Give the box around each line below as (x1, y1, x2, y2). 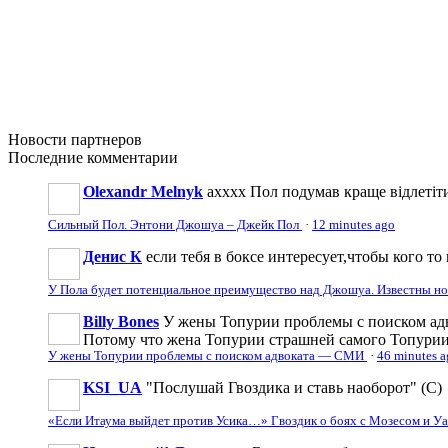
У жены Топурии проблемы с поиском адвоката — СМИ (48, 348, 367, 363)
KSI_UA (83, 378, 142, 396)
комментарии (83, 148, 178, 166)
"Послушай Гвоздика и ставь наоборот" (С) (146, 378, 442, 396)
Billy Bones (83, 312, 159, 330)
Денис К (83, 247, 142, 265)
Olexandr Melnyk (83, 182, 203, 200)
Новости (8, 130, 67, 148)
